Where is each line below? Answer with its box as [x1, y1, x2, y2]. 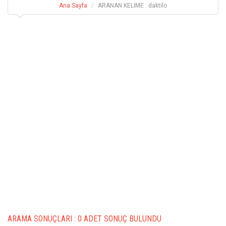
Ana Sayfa [59, 2, 87, 9]
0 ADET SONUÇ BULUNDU [78, 213, 161, 223]
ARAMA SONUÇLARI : [8, 213, 78, 223]
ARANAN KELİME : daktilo [98, 2, 167, 9]
